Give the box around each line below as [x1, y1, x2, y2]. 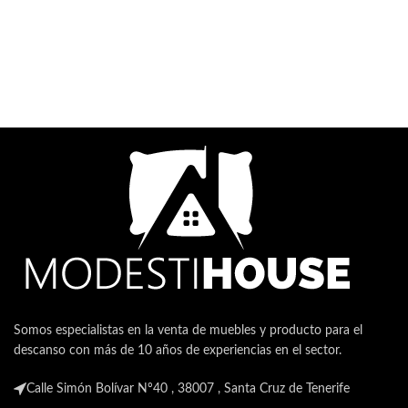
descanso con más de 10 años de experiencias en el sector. [14, 343, 342, 357]
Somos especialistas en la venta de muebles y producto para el [14, 323, 362, 337]
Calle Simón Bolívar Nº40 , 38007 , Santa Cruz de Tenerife [26, 382, 350, 395]
